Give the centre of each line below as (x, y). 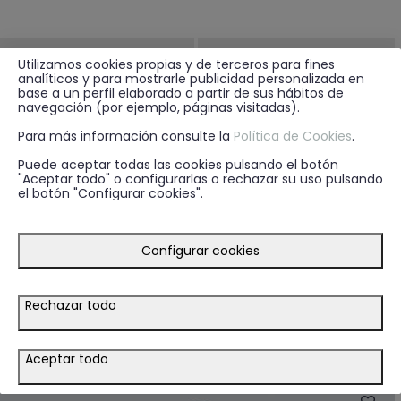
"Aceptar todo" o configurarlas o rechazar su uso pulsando (200, 179)
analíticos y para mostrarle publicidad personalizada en (191, 78)
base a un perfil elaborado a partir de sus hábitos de (181, 93)
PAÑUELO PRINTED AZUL (69, 334)
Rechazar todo (71, 305)
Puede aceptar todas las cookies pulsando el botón (178, 164)
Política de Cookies (293, 136)
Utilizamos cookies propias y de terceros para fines (176, 64)
